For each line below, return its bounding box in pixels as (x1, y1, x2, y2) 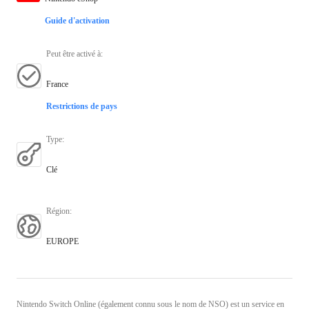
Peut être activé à (46, 48, 101, 59)
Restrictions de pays (46, 101, 117, 111)
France (46, 79, 68, 89)
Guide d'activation (45, 15, 110, 26)
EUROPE (46, 236, 79, 246)
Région (46, 206, 70, 216)
